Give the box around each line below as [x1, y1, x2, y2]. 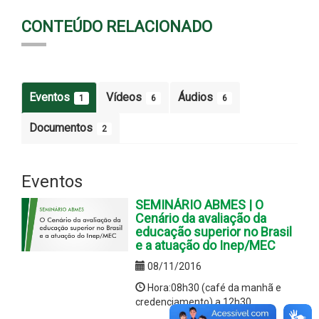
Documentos [29, 120, 95, 135]
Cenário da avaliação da [135, 210, 266, 226]
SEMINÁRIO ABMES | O [135, 197, 263, 212]
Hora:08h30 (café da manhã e [145, 281, 281, 293]
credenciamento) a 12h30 [135, 296, 251, 308]
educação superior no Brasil [135, 224, 292, 239]
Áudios [178, 90, 216, 104]
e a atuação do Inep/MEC [135, 237, 276, 253]
